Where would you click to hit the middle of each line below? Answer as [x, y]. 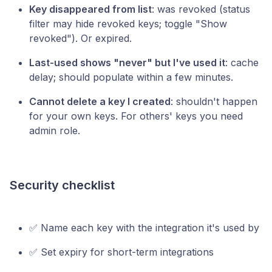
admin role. [55, 131]
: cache [242, 63]
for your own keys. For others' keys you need [136, 116]
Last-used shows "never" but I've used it [127, 63]
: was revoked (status [201, 9]
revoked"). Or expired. [80, 38]
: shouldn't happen [214, 101]
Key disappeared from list [90, 9]
